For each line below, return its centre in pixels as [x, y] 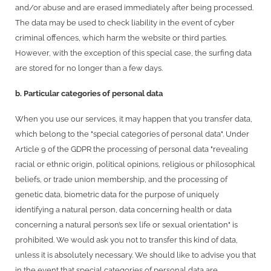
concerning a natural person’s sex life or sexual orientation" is [126, 224]
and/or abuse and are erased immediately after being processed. [134, 8]
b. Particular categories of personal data [89, 93]
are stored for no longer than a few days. [89, 68]
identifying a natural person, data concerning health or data [123, 209]
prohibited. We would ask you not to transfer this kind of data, [126, 240]
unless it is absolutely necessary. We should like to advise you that [135, 255]
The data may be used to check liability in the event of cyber [125, 23]
